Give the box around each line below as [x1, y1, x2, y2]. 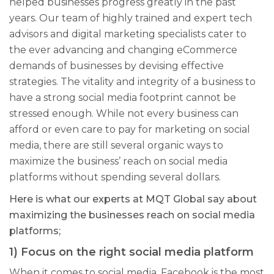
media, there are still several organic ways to [9, 139, 223, 151]
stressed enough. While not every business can [9, 107, 239, 119]
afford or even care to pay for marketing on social [9, 123, 250, 135]
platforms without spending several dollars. [9, 171, 221, 183]
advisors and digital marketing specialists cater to [9, 28, 246, 40]
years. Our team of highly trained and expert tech [9, 12, 252, 24]
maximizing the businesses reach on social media [9, 209, 255, 221]
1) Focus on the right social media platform [9, 245, 254, 259]
